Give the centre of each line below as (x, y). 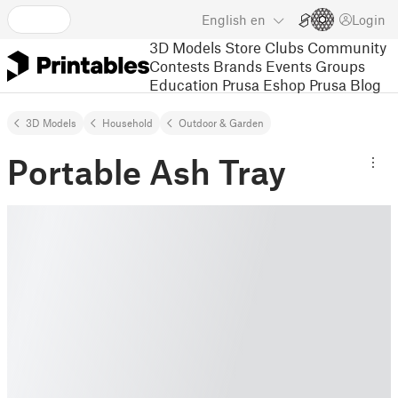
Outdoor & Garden (221, 123)
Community (347, 47)
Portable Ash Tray (147, 171)
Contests (179, 65)
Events (289, 65)
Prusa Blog (345, 84)
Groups (340, 65)
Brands (238, 65)
